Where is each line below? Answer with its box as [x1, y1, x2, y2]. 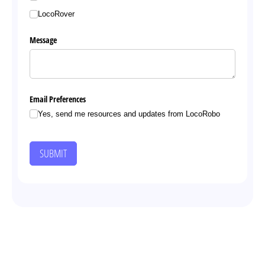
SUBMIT [40, 146, 67, 161]
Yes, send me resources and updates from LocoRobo [38, 109, 221, 118]
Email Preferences [30, 93, 86, 105]
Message [30, 34, 57, 46]
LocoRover [38, 9, 75, 19]
